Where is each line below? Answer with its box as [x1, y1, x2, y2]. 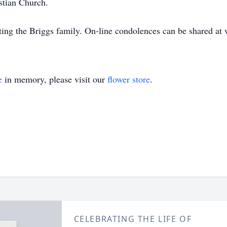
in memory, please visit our [2, 73, 107, 85]
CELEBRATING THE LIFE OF [73, 213, 192, 224]
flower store [107, 73, 150, 85]
